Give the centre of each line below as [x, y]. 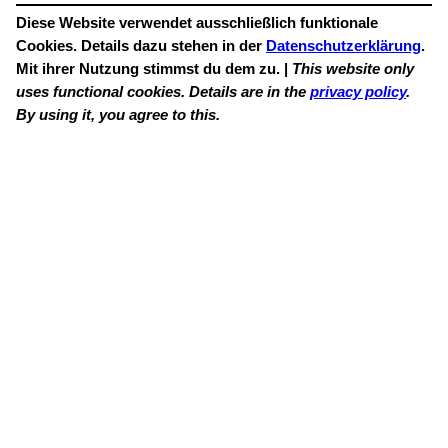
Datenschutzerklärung [343, 46]
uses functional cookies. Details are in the [163, 92]
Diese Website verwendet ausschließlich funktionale [197, 23]
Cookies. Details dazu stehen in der [141, 46]
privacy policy [358, 92]
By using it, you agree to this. [118, 115]
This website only [353, 69]
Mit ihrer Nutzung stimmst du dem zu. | [154, 69]
